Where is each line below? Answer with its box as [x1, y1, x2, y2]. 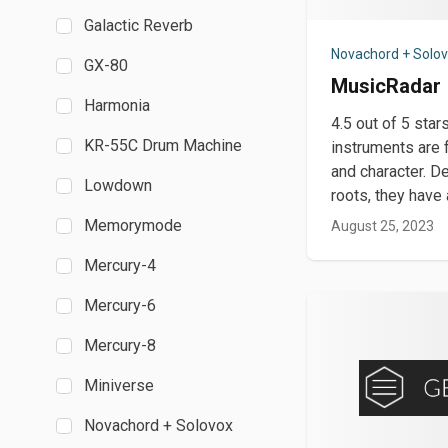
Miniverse [84, 376, 154, 395]
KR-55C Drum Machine [84, 136, 242, 155]
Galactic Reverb [84, 16, 193, 35]
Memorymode [84, 216, 182, 235]
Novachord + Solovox [84, 416, 233, 435]
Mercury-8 [84, 336, 156, 355]
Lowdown [84, 176, 152, 195]
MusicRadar [331, 74, 442, 98]
